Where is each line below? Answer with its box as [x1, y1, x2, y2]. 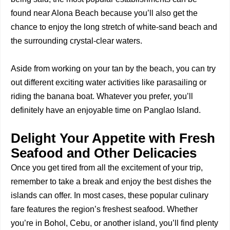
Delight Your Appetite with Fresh [11, 131, 215, 145]
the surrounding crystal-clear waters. [11, 36, 142, 45]
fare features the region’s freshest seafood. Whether [11, 205, 198, 214]
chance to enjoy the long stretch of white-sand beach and [11, 23, 217, 31]
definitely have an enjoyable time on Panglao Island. [11, 106, 201, 114]
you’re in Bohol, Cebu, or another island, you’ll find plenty [11, 219, 218, 227]
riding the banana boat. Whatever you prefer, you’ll [11, 92, 193, 101]
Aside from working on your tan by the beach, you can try [11, 64, 216, 73]
